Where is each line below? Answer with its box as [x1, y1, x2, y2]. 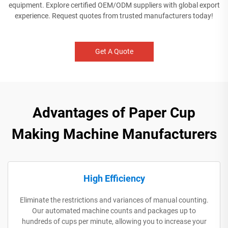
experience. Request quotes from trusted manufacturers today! [15, 11, 213, 20]
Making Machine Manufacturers [11, 125, 217, 142]
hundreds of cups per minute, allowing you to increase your [21, 217, 207, 225]
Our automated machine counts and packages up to [32, 206, 196, 215]
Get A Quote [95, 47, 133, 55]
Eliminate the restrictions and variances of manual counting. [19, 195, 209, 204]
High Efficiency [83, 173, 145, 184]
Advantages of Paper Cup [33, 104, 195, 121]
